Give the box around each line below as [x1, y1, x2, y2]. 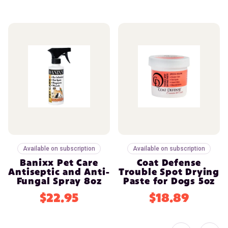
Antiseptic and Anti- [8, 166, 110, 178]
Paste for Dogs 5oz [123, 175, 215, 187]
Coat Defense [136, 157, 202, 168]
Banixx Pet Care [20, 157, 98, 168]
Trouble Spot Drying [118, 166, 220, 178]
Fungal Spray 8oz [16, 175, 102, 187]
